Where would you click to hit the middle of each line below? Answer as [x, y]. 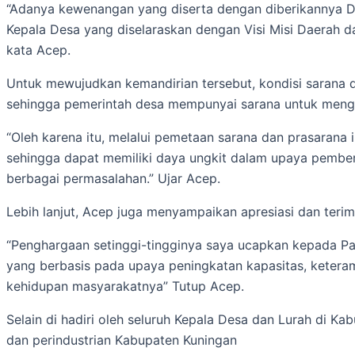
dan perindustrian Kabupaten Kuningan [122, 340]
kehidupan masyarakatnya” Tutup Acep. [125, 286]
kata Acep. [38, 50]
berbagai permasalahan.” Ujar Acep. [113, 178]
